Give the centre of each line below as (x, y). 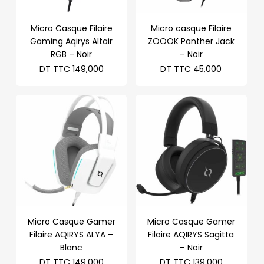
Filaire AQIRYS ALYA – (72, 234)
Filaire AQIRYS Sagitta (191, 234)
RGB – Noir (72, 55)
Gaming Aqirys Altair (72, 42)
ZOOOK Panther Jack (191, 42)
